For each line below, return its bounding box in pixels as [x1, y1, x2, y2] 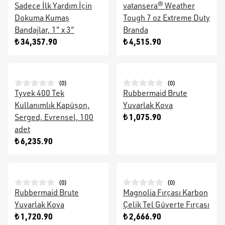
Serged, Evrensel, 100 [15, 112, 93, 122]
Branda [123, 25, 148, 35]
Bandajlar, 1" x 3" [15, 25, 74, 35]
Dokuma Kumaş [15, 13, 69, 23]
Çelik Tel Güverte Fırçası [123, 199, 209, 209]
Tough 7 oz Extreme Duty [123, 13, 210, 23]
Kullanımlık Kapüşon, [15, 100, 90, 110]
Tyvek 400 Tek [15, 88, 64, 98]
